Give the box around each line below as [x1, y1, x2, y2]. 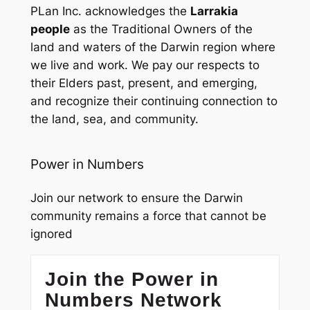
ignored [30, 227, 73, 241]
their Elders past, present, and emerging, [30, 75, 257, 90]
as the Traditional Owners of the [69, 21, 253, 36]
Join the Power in [44, 268, 219, 290]
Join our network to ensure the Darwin [30, 191, 243, 206]
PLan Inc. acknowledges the [30, 3, 190, 18]
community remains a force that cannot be [30, 209, 266, 224]
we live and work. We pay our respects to [30, 57, 259, 72]
